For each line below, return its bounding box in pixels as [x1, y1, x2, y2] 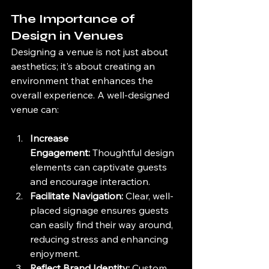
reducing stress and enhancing [30, 233, 171, 246]
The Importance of [11, 11, 138, 27]
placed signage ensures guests [30, 204, 171, 217]
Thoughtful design [90, 147, 177, 159]
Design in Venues [11, 28, 123, 44]
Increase [30, 132, 71, 145]
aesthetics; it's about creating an [11, 60, 157, 73]
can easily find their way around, [30, 219, 175, 231]
